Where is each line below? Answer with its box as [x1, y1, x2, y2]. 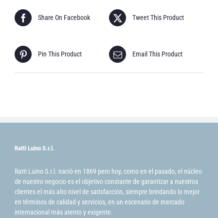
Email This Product [132, 50, 182, 58]
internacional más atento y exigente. [15, 208, 113, 217]
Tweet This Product [132, 14, 184, 22]
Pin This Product [38, 50, 82, 58]
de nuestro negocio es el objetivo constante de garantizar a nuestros [15, 178, 198, 186]
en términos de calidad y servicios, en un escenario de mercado [15, 198, 184, 206]
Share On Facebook [38, 14, 90, 22]
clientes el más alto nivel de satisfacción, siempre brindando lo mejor [15, 188, 200, 196]
